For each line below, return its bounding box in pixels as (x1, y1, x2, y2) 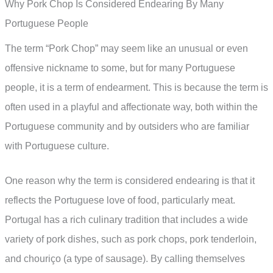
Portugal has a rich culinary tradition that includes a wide (5, 214, 248, 225)
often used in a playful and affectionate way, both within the (5, 101, 258, 112)
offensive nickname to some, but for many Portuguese (5, 62, 235, 73)
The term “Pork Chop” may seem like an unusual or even (5, 43, 248, 54)
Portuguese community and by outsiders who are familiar (5, 121, 249, 132)
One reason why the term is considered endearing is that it (5, 175, 255, 186)
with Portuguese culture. (5, 140, 109, 151)
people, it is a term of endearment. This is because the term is (5, 82, 268, 93)
